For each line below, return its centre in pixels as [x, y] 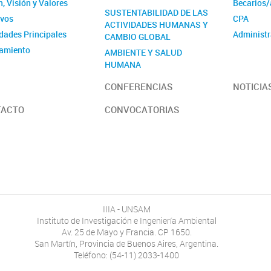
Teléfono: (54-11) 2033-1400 [126, 256]
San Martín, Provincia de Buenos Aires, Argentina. [126, 244]
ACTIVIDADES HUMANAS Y [157, 24]
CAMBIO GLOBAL [138, 36]
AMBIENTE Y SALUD [144, 52]
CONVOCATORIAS [142, 110]
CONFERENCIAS [139, 86]
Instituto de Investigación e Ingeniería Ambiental [126, 221]
